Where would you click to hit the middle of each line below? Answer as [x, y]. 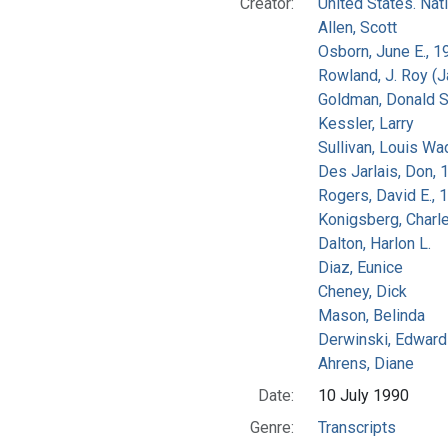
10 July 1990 [363, 396]
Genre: [271, 428]
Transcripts [356, 428]
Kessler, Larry [365, 124]
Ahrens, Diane [365, 364]
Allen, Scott [357, 28]
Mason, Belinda [371, 316]
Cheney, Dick [362, 292]
